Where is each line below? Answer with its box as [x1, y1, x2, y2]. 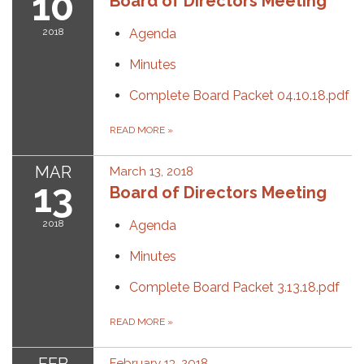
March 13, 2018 [110, 164, 193, 179]
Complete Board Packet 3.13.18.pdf [129, 279, 340, 295]
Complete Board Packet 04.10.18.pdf [129, 88, 349, 103]
